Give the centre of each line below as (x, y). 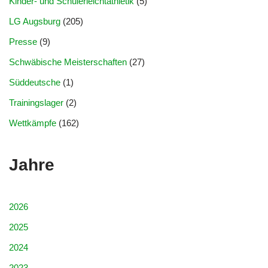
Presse (23, 42)
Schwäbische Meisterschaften (68, 62)
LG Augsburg (35, 21)
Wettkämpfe (33, 123)
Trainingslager (36, 103)
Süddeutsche (35, 82)
